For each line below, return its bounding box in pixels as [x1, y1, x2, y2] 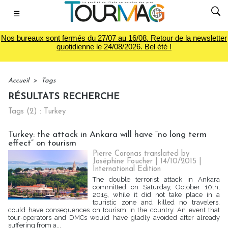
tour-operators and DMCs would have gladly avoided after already [8, 214, 220, 221]
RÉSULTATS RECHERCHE [8, 92, 120, 102]
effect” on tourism [8, 139, 76, 148]
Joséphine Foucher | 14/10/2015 [93, 158, 197, 165]
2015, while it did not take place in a [93, 191, 220, 198]
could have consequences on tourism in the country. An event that [8, 206, 220, 214]
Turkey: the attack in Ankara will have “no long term [8, 130, 207, 139]
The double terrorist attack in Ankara [93, 176, 220, 183]
